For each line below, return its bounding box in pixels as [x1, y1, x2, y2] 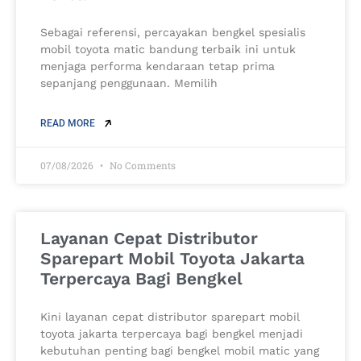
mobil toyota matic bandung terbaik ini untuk [40, 43, 296, 56]
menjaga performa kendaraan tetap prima [40, 60, 275, 73]
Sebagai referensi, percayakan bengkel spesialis [40, 26, 305, 39]
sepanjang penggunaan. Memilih [40, 77, 218, 90]
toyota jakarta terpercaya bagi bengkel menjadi [40, 327, 303, 341]
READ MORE [40, 118, 98, 130]
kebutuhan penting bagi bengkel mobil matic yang [40, 344, 319, 358]
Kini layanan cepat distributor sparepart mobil [40, 310, 300, 324]
